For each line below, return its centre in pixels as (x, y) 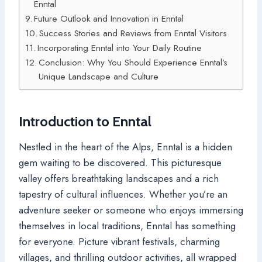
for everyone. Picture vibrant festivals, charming (119, 241)
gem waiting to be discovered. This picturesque (120, 162)
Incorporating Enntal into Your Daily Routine (120, 48)
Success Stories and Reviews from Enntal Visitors (133, 33)
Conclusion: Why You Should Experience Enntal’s (133, 62)
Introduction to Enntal (85, 121)
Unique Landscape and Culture (99, 76)
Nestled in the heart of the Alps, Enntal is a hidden (125, 146)
